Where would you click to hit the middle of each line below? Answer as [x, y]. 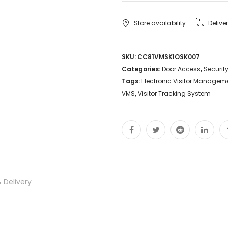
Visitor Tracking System [174, 93]
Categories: [142, 69]
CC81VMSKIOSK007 [169, 56]
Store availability [160, 23]
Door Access [181, 69]
